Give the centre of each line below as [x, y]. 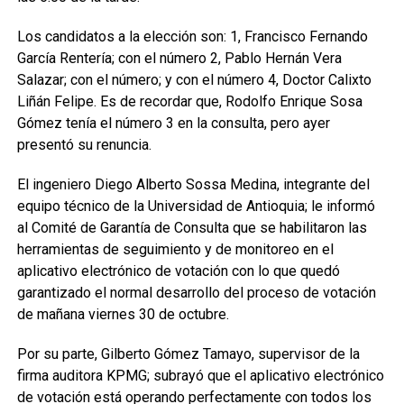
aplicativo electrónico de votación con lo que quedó [178, 271]
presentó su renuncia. [84, 145]
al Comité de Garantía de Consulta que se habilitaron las [192, 228]
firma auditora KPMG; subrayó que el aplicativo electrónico [200, 376]
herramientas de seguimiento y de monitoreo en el [175, 249]
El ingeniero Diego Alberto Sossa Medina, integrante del [193, 184]
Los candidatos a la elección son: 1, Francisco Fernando [192, 37]
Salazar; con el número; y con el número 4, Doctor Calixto [194, 80]
